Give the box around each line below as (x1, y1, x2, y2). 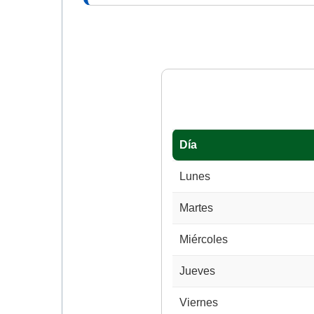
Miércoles (179, 233, 228, 245)
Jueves (179, 265, 215, 277)
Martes (179, 202, 213, 214)
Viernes (179, 296, 218, 308)
